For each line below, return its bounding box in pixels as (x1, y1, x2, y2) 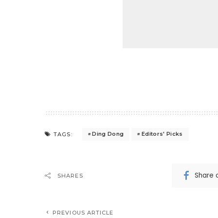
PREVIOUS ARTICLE (53, 209, 114, 216)
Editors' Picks (141, 130, 183, 138)
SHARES (57, 172, 83, 179)
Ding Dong (92, 130, 124, 138)
